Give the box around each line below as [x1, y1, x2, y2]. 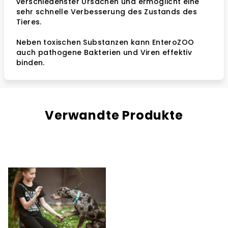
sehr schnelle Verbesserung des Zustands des [16, 7, 197, 17]
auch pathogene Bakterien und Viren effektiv [16, 47, 192, 58]
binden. [16, 58, 45, 68]
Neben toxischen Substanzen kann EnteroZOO [16, 37, 194, 47]
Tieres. [16, 17, 42, 27]
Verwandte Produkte [45, 107, 183, 124]
